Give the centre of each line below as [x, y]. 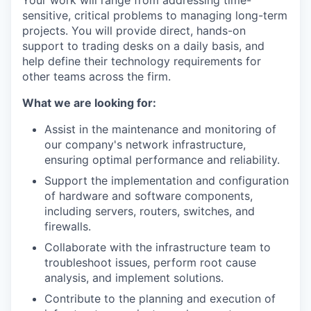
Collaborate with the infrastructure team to [158, 247]
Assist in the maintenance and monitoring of [160, 129]
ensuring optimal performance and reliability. [162, 160]
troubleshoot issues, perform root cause [150, 262]
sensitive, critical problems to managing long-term [155, 15]
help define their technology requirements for [142, 61]
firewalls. [68, 226]
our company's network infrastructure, [145, 144]
